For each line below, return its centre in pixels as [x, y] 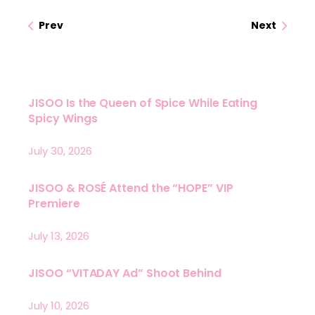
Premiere [54, 204]
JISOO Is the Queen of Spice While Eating [143, 103]
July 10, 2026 [59, 306]
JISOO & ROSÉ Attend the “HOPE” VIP [131, 188]
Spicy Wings [63, 119]
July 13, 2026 [59, 236]
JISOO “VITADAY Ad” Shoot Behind [125, 274]
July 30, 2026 [60, 151]
